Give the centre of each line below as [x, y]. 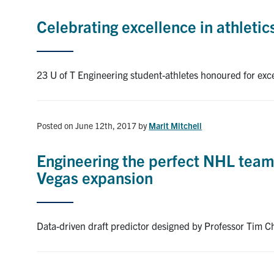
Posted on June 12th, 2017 [87, 125]
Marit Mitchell [176, 125]
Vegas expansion [95, 177]
